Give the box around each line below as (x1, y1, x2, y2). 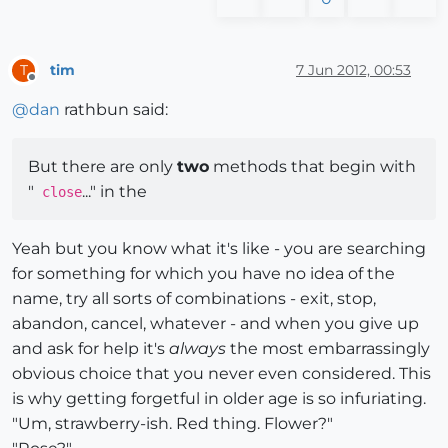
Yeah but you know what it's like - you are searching (12, 239, 426, 259)
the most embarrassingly (226, 339, 430, 359)
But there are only (28, 157, 177, 177)
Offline (31, 78, 70, 94)
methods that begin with (209, 157, 416, 177)
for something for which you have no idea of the (12, 264, 395, 284)
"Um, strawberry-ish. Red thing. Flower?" (12, 414, 333, 434)
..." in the (82, 182, 147, 202)
